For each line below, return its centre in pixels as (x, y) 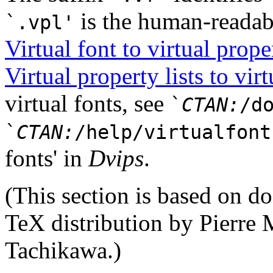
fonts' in (47, 158)
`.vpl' (40, 22)
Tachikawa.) (63, 250)
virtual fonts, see (87, 103)
